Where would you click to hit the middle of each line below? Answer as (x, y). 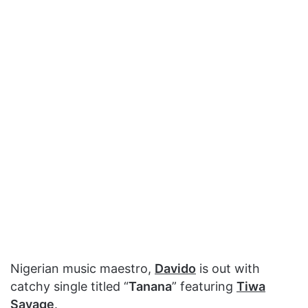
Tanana (150, 287)
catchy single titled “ (69, 287)
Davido (175, 269)
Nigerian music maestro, (82, 269)
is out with (228, 269)
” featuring (204, 287)
